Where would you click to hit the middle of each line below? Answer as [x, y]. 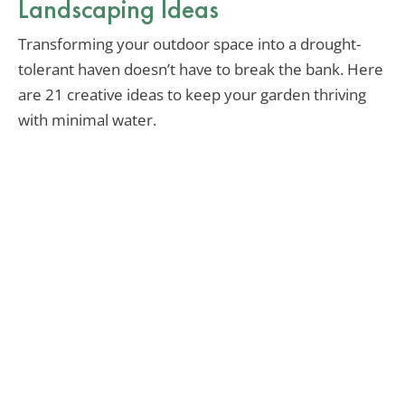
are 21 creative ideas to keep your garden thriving [192, 95]
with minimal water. [87, 120]
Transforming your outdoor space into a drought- [189, 44]
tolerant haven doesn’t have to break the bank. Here [201, 70]
